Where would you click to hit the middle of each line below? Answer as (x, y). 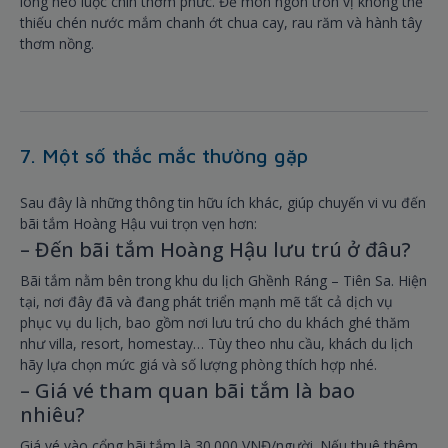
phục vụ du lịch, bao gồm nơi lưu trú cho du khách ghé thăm (215, 323)
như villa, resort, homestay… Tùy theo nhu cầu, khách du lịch (216, 344)
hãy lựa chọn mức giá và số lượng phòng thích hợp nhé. (198, 365)
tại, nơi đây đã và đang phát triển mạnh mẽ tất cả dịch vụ (206, 302)
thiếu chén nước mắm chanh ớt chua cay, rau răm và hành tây (221, 23)
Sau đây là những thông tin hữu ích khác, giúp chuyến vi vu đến (223, 203)
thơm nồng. (57, 44)
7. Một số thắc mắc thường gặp (164, 156)
